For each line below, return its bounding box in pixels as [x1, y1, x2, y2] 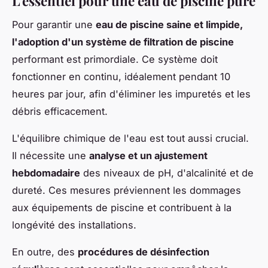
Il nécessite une [12, 150, 89, 162]
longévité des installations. [12, 219, 136, 232]
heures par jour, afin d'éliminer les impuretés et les [12, 88, 251, 100]
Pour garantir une [12, 19, 96, 31]
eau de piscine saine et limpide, [96, 19, 243, 31]
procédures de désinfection [78, 246, 209, 258]
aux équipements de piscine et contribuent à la [12, 202, 232, 214]
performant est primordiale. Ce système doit [12, 53, 218, 66]
